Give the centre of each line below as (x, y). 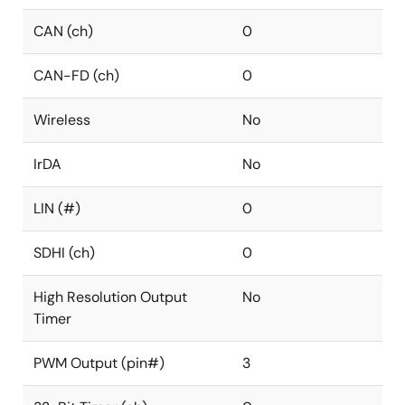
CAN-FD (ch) (76, 75)
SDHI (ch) (64, 253)
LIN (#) (57, 208)
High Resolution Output (110, 297)
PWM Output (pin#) (99, 363)
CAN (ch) (63, 31)
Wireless (62, 120)
